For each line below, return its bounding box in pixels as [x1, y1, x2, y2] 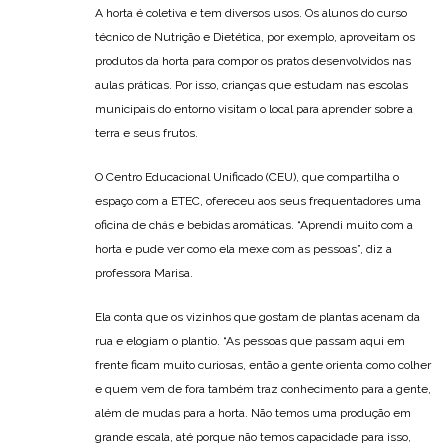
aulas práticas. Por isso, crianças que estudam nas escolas [95, 78, 408, 93]
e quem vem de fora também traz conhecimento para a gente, [95, 382, 431, 397]
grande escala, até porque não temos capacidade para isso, [95, 430, 411, 445]
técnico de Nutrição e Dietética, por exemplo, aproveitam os [95, 30, 415, 45]
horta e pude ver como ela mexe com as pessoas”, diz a [95, 242, 392, 257]
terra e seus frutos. [95, 126, 198, 141]
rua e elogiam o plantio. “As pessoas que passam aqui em [95, 334, 405, 349]
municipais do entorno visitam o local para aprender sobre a [95, 102, 413, 117]
